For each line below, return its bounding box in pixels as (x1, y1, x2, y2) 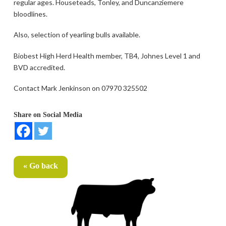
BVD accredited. (13, 63, 65, 72)
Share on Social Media (13, 110, 82, 119)
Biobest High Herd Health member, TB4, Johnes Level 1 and (13, 51, 200, 60)
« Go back (23, 161, 58, 170)
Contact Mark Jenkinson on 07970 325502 (13, 83, 147, 92)
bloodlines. (13, 9, 47, 18)
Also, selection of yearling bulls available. (13, 30, 140, 39)
